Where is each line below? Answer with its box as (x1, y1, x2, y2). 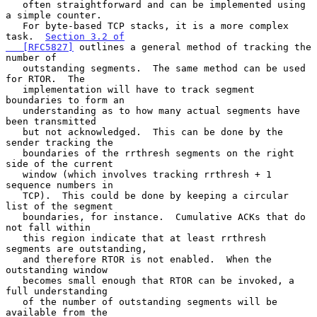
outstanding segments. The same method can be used (6, 62, 23, 74)
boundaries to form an (6, 94, 125, 105)
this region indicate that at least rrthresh (6, 232, 23, 243)
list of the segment (6, 200, 113, 212)
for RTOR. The (6, 73, 85, 84)
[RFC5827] (23, 41, 74, 52)
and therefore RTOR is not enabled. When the (6, 253, 23, 265)
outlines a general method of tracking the (74, 41, 311, 52)
